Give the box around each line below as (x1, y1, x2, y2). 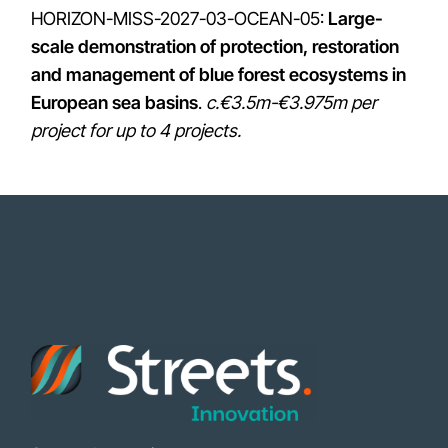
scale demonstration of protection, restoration (31, 36, 400, 57)
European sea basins (31, 92, 199, 113)
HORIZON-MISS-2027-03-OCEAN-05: (31, 8, 329, 29)
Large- (328, 8, 384, 29)
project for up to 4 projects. (31, 120, 242, 141)
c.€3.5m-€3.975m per (206, 92, 378, 113)
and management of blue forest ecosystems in (31, 64, 407, 85)
